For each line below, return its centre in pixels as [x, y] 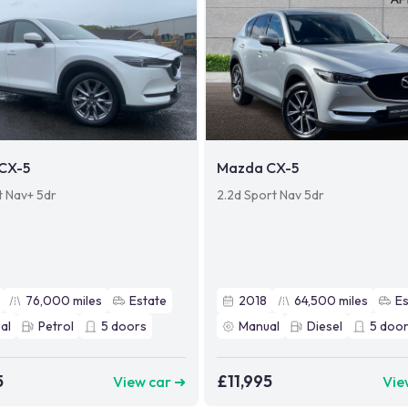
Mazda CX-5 [258, 168]
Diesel [325, 326]
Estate [148, 301]
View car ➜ [150, 381]
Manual [260, 326]
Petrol [56, 326]
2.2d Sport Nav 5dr [271, 195]
